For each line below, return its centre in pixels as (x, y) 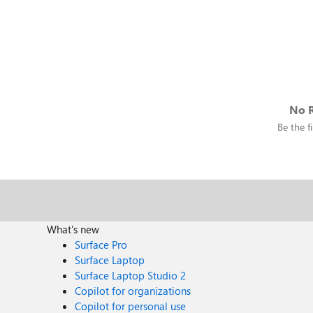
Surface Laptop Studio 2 (131, 275)
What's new (73, 229)
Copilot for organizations (133, 291)
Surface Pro (101, 245)
